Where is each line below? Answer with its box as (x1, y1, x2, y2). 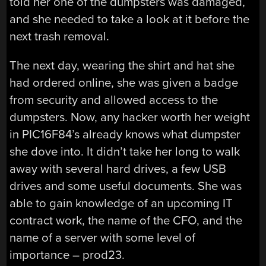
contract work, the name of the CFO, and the (9, 213, 243, 229)
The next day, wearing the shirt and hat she (9, 58, 235, 74)
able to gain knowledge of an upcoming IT (9, 196, 233, 211)
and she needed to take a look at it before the (9, 11, 250, 27)
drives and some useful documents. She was (9, 179, 242, 194)
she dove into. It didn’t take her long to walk (9, 144, 240, 160)
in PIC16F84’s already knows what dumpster (9, 127, 241, 142)
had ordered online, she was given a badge (9, 75, 239, 91)
